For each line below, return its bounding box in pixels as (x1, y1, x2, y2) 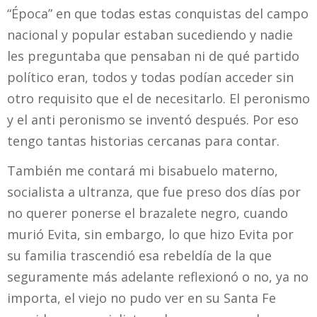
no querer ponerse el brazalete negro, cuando (7, 204, 288, 222)
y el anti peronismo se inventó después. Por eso (7, 110, 299, 128)
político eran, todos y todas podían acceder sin (7, 68, 294, 86)
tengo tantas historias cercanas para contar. (7, 132, 279, 149)
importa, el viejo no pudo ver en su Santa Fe (7, 289, 276, 307)
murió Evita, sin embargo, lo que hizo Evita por (7, 226, 294, 243)
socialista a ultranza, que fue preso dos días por (7, 183, 301, 201)
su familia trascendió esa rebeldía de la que (7, 247, 272, 265)
